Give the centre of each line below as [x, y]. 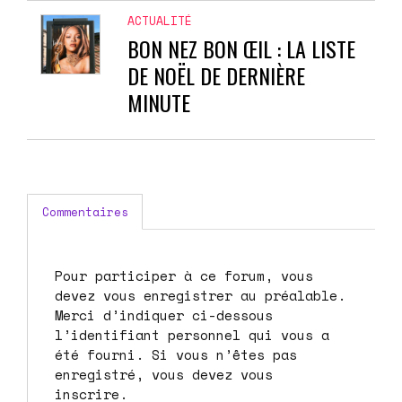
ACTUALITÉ [160, 20]
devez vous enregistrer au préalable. [200, 295]
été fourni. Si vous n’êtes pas [176, 354]
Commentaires [85, 211]
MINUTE [159, 102]
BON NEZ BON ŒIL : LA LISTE [241, 48]
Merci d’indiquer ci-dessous [79, 315]
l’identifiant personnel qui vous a [192, 334]
